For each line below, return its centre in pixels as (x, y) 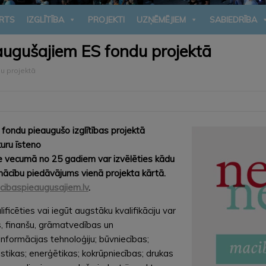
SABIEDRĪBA (233, 19)
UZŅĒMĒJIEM (161, 19)
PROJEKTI (106, 19)
